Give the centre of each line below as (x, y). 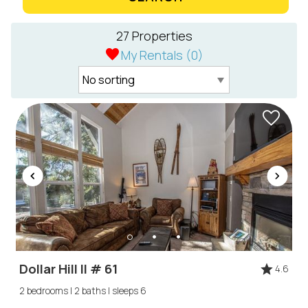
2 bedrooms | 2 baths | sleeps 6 (83, 290)
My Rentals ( (156, 55)
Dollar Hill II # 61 (69, 269)
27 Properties (154, 35)
